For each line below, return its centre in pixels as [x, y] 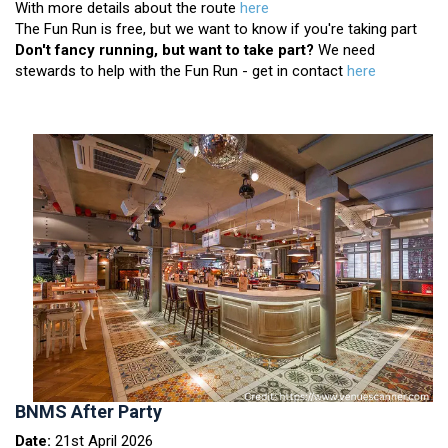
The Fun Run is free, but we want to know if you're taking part [216, 29]
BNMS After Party [88, 411]
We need [344, 50]
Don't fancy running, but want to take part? [164, 50]
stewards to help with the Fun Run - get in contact [181, 71]
